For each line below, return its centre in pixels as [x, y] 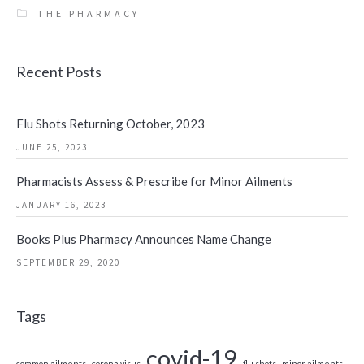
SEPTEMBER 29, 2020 [68, 263]
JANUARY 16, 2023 [61, 205]
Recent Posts [59, 72]
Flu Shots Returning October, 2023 [110, 124]
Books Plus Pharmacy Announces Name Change [144, 239]
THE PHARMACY [89, 14]
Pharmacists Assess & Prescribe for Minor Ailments [154, 182]
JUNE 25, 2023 [52, 147]
